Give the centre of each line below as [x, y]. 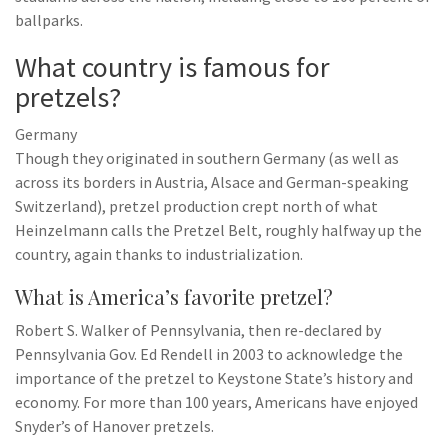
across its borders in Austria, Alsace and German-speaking [212, 182]
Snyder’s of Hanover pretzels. [114, 426]
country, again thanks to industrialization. [159, 254]
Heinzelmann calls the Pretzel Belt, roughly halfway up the [218, 230]
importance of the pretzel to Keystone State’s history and [214, 378]
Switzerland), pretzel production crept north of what [196, 206]
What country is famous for [172, 67]
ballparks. [49, 20]
